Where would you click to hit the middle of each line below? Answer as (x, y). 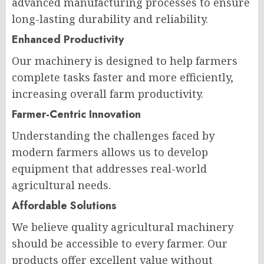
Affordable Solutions (64, 205)
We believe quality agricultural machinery (123, 227)
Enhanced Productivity (68, 39)
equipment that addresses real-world (109, 168)
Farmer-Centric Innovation (76, 114)
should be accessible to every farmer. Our (120, 243)
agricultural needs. (61, 185)
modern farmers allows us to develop (110, 152)
